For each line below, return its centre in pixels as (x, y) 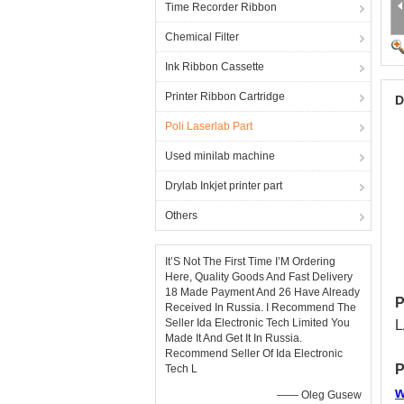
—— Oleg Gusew (319, 395)
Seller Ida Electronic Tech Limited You (257, 323)
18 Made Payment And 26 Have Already (262, 292)
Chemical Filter (202, 37)
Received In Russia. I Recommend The (261, 308)
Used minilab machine (220, 156)
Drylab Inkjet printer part (224, 186)
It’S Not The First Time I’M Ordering (250, 262)
